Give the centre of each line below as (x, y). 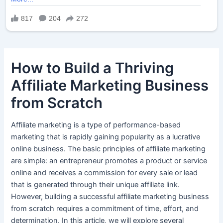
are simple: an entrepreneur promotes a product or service (109, 161)
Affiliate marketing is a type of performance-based (96, 125)
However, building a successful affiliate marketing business (110, 196)
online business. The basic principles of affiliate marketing (109, 149)
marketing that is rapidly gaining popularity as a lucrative (106, 137)
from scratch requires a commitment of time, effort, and (105, 208)
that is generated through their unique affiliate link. (96, 184)
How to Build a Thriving (93, 68)
